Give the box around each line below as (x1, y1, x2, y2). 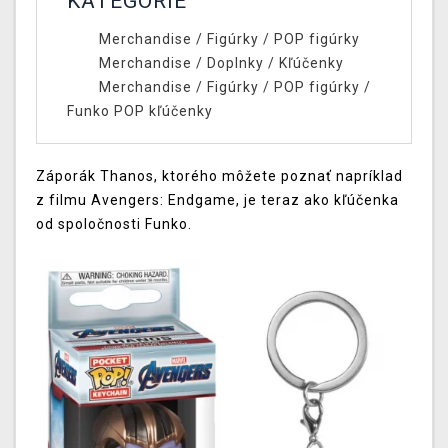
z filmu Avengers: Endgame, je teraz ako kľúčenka (36, 192, 399, 209)
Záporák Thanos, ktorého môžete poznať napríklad (36, 168, 403, 185)
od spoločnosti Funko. (36, 216, 196, 233)
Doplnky (206, 55, 264, 72)
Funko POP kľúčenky (67, 103, 213, 120)
